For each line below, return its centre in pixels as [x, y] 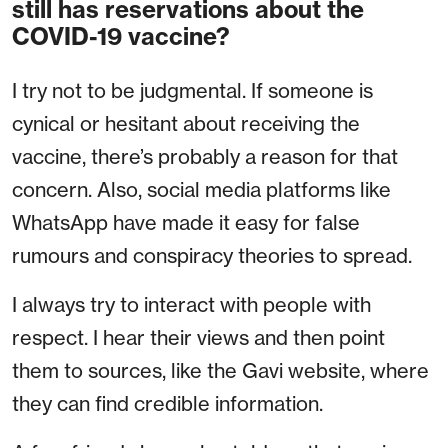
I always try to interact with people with [191, 305]
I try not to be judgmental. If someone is [192, 91]
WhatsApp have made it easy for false [186, 223]
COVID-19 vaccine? [121, 37]
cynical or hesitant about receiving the [186, 124]
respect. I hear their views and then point [198, 338]
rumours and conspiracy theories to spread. [212, 256]
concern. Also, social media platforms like [201, 190]
